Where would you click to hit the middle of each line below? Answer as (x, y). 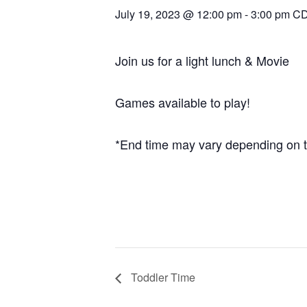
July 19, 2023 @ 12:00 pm (179, 14)
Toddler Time (162, 278)
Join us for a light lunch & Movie (202, 60)
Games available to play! (183, 102)
